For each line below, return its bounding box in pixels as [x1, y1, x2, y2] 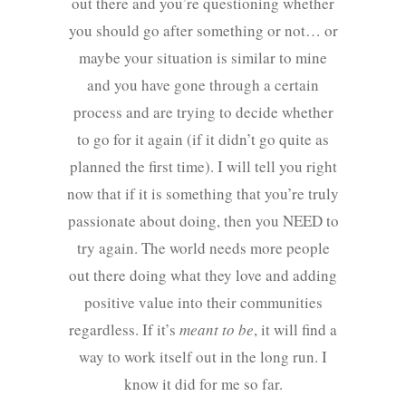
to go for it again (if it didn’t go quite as [77, 129, 329, 150]
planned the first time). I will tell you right [69, 156, 337, 178]
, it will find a [254, 319, 337, 341]
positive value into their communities [83, 292, 323, 314]
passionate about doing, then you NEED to [67, 210, 339, 232]
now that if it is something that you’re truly [67, 183, 339, 205]
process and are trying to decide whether [72, 101, 333, 123]
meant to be [179, 319, 254, 341]
